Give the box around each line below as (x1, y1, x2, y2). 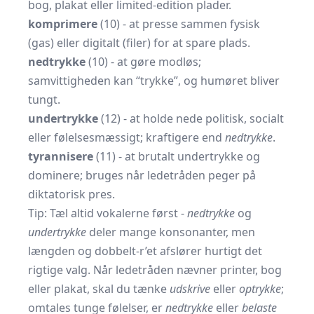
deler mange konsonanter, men (86, 224, 255, 240)
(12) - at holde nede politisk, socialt (98, 111, 284, 126)
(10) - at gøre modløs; (86, 54, 201, 69)
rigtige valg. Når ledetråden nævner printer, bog (28, 262, 282, 278)
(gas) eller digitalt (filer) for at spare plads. (28, 35, 250, 50)
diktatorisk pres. (28, 186, 115, 202)
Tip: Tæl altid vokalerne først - (28, 205, 187, 221)
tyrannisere (28, 149, 93, 164)
